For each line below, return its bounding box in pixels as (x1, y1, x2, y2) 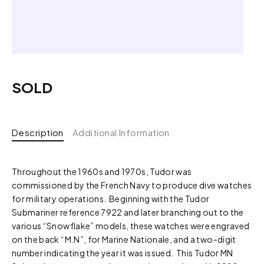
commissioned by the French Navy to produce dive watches (12, 179, 252, 190)
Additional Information (72, 126, 170, 138)
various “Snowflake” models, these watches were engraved (12, 220, 250, 231)
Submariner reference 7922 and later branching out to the (12, 206, 244, 217)
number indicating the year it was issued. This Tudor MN (12, 247, 233, 258)
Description (12, 126, 64, 138)
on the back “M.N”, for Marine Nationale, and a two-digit (12, 233, 236, 245)
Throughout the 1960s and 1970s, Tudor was (12, 166, 192, 177)
